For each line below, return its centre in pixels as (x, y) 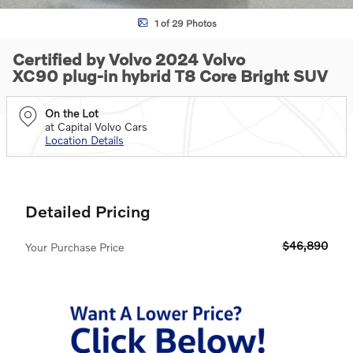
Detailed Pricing (88, 211)
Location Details (84, 140)
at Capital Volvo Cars (96, 126)
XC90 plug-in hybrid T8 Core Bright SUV (170, 75)
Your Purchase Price (74, 247)
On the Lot (72, 113)
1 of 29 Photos (185, 23)
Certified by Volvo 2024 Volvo (129, 59)
